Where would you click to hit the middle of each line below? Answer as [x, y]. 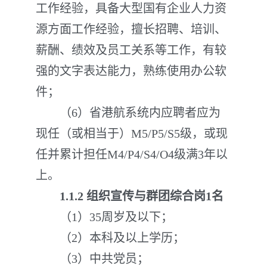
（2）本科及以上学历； [110, 238]
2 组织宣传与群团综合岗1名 [150, 196]
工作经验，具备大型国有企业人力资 [131, 8]
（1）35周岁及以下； [104, 217]
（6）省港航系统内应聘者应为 [128, 113]
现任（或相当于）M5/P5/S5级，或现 [132, 133]
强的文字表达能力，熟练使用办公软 [131, 71]
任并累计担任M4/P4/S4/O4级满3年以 [132, 154]
